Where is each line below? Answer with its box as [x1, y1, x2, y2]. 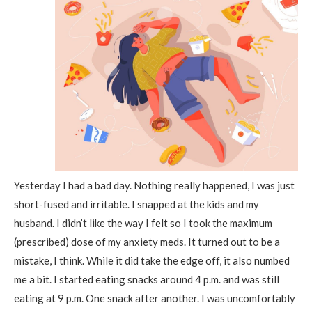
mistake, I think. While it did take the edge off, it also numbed [14, 254, 290, 267]
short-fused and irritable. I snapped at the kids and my [14, 198, 259, 210]
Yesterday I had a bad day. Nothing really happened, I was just [14, 179, 295, 192]
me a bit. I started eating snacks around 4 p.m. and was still [14, 273, 279, 286]
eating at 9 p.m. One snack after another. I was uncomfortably [14, 292, 295, 304]
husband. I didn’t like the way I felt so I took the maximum [14, 217, 272, 229]
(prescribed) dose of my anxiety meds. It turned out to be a [14, 235, 280, 248]
